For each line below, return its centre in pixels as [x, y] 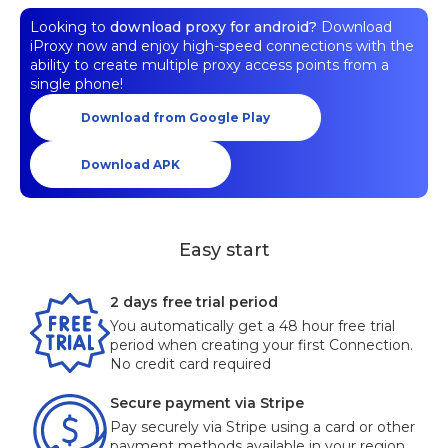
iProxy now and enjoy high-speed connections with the [222, 46]
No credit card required [190, 364]
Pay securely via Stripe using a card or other [262, 427]
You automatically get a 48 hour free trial [252, 326]
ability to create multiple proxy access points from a [209, 65]
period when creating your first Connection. [261, 345]
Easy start [224, 250]
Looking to [68, 27]
